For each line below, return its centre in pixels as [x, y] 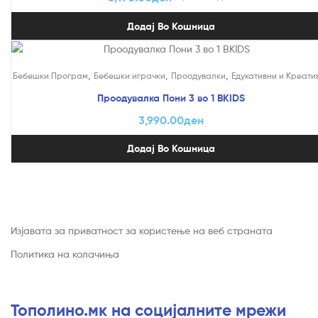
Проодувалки [198, 76]
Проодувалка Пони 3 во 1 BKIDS [171, 98]
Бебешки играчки [129, 76]
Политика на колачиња [65, 253]
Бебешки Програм [50, 76]
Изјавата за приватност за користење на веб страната [142, 230]
